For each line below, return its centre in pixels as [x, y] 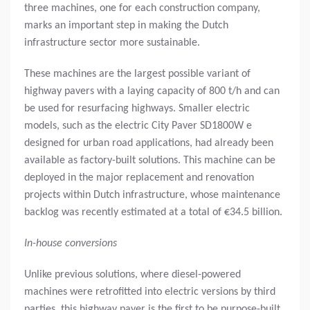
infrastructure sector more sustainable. [112, 43]
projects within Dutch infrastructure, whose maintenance [152, 195]
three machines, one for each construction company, [142, 8]
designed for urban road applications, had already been [149, 143]
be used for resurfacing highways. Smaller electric [137, 108]
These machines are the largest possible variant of [137, 74]
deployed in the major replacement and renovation [139, 177]
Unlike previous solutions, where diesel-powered [133, 274]
